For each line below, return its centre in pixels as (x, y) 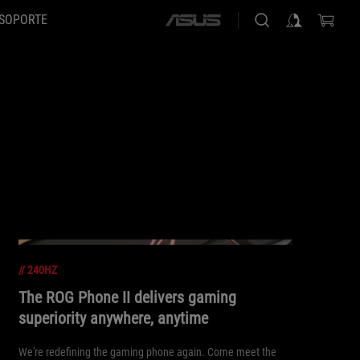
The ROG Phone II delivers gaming (127, 297)
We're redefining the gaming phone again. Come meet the (147, 352)
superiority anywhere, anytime (113, 318)
